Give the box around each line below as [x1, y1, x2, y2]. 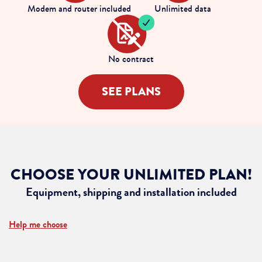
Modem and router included [27, 1, 131, 15]
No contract [108, 51, 154, 65]
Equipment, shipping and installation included [25, 183, 237, 201]
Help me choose [9, 217, 67, 231]
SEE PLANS [101, 82, 161, 100]
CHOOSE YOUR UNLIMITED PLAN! [10, 163, 252, 186]
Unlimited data [154, 1, 211, 15]
